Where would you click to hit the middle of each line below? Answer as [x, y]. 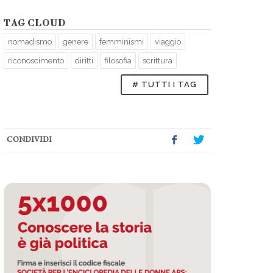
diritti [84, 61]
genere [76, 42]
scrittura [158, 61]
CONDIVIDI [29, 139]
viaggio [168, 42]
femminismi [122, 42]
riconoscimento [36, 61]
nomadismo [30, 42]
